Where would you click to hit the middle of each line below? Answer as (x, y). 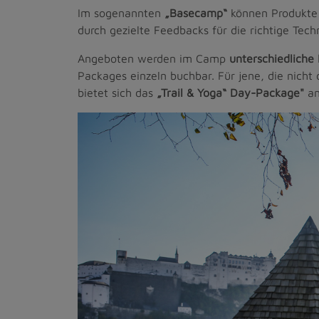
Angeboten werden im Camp (153, 58)
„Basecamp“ (194, 12)
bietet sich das (117, 92)
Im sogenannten (119, 12)
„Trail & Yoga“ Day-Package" (230, 92)
